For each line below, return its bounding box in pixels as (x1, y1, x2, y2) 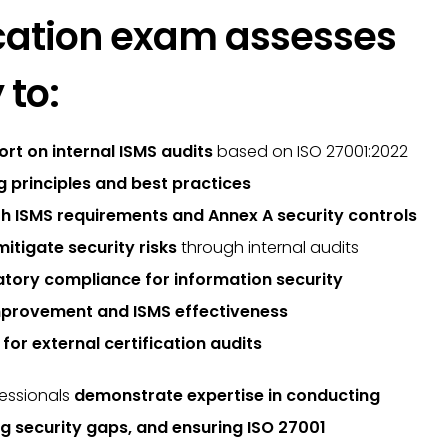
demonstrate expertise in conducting (74, 384, 380, 407)
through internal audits (177, 236, 359, 259)
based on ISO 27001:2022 (213, 140, 408, 163)
